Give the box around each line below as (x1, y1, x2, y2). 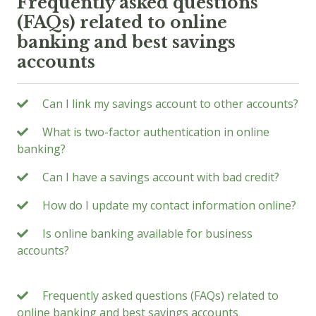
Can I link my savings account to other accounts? (42, 95, 298, 111)
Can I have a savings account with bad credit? (42, 169, 279, 185)
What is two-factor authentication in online (42, 123, 269, 140)
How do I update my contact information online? (42, 197, 296, 213)
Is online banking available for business (42, 225, 253, 241)
